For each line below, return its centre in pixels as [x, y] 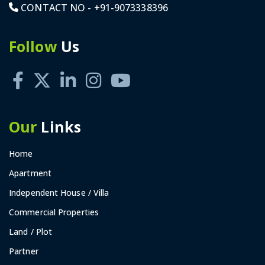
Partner [24, 251]
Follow [33, 46]
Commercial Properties [54, 212]
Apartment [30, 173]
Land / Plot [31, 231]
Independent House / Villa [59, 192]
